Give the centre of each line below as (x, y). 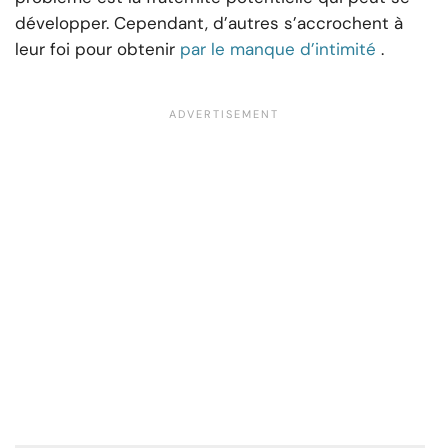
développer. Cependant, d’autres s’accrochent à (209, 22)
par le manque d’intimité (278, 48)
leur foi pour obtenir (95, 48)
